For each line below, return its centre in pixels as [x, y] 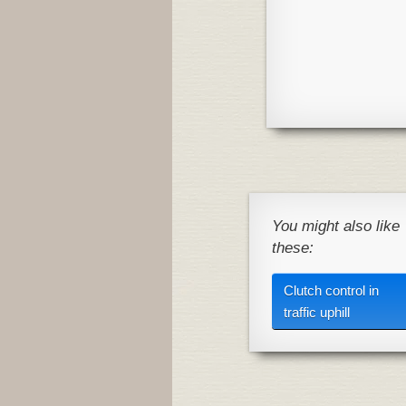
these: [292, 248]
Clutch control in [331, 290]
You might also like [335, 227]
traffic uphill [316, 312]
